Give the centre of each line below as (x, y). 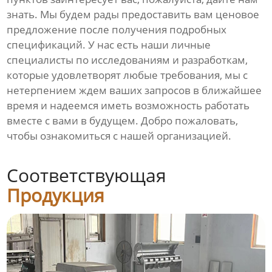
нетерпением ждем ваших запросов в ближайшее (134, 90)
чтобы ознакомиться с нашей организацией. (119, 136)
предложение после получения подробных (117, 30)
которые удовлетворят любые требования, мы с (127, 75)
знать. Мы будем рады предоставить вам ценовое (133, 15)
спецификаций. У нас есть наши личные (109, 45)
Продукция (56, 195)
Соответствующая (87, 175)
